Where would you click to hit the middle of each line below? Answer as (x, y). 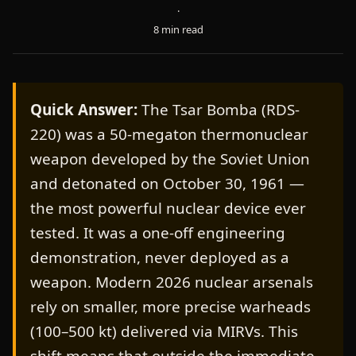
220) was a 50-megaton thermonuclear (169, 135)
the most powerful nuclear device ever (168, 209)
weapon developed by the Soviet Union (170, 159)
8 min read (178, 29)
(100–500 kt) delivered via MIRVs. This (164, 332)
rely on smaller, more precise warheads (170, 307)
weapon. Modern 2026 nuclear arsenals (171, 282)
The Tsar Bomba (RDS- (218, 110)
